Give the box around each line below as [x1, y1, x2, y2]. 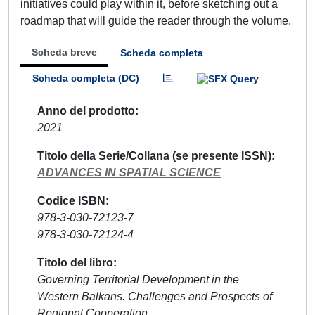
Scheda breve [32, 46, 97, 58]
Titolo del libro [37, 256, 113, 269]
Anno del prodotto [37, 104, 135, 117]
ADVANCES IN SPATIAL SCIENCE [37, 166, 221, 179]
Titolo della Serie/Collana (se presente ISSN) [37, 149, 271, 162]
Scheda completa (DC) [32, 72, 139, 84]
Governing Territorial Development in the [37, 273, 239, 285]
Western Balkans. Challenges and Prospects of [37, 290, 272, 302]
